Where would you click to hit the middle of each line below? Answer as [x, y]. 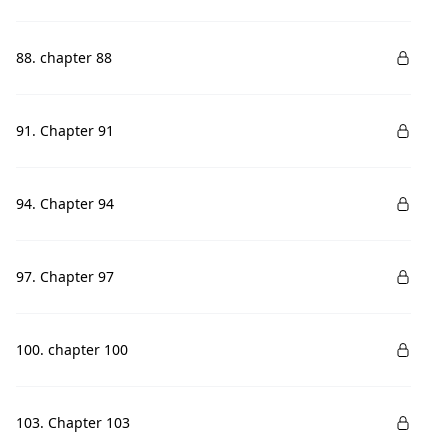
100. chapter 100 [72, 349]
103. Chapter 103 [73, 422]
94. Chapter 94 [65, 203]
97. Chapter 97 [65, 276]
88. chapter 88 [64, 57]
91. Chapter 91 [65, 130]
